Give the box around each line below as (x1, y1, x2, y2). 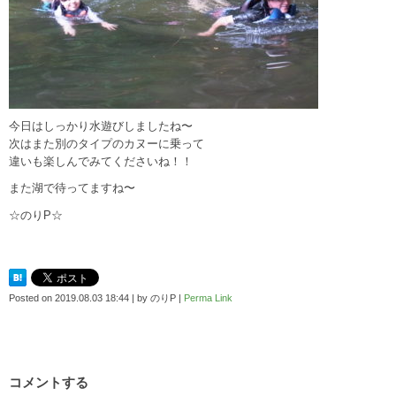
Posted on (9, 292, 55, 303)
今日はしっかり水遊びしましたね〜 (9, 119, 193, 133)
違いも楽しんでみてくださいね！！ (9, 155, 193, 169)
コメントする (9, 374, 88, 390)
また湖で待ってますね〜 (9, 181, 135, 195)
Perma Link (184, 292, 232, 303)
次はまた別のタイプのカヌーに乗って (9, 137, 204, 151)
